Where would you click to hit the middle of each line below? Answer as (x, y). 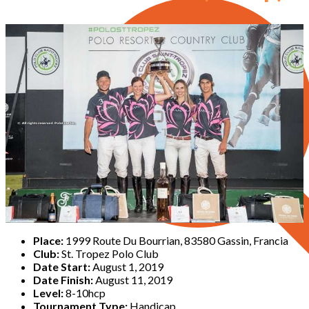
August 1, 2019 (127, 266)
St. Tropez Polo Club (109, 253)
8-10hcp (84, 292)
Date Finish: (63, 279)
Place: (48, 240)
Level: (48, 292)
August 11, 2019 (133, 279)
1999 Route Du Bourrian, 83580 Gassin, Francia (176, 240)
